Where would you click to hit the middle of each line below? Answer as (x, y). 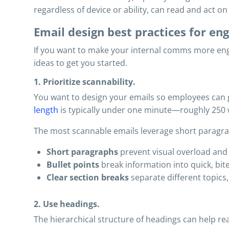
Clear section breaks (88, 177)
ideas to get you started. (81, 63)
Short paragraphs (82, 152)
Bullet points (73, 165)
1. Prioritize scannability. (85, 82)
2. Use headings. (67, 204)
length (46, 110)
